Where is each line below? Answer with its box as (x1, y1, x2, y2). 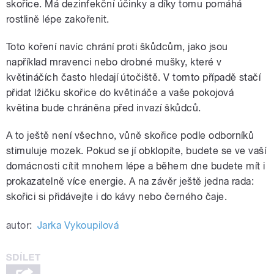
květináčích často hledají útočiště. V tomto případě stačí (6, 71, 261, 83)
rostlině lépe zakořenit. (6, 13, 109, 25)
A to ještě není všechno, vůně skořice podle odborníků (6, 129, 254, 141)
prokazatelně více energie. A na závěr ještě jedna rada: (6, 175, 254, 187)
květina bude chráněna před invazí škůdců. (6, 102, 201, 114)
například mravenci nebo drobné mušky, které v (6, 56, 222, 68)
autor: (6, 219, 32, 231)
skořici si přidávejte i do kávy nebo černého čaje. (6, 190, 228, 202)
